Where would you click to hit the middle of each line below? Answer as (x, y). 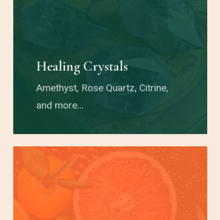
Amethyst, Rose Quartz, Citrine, (103, 88)
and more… (60, 105)
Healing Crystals (82, 66)
